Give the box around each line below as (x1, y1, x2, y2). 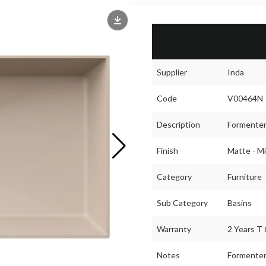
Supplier (157, 67, 187, 77)
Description (157, 119, 200, 129)
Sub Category (157, 198, 208, 208)
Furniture (227, 172, 262, 182)
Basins (227, 198, 252, 208)
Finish (157, 145, 178, 156)
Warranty (157, 224, 191, 234)
